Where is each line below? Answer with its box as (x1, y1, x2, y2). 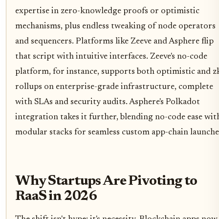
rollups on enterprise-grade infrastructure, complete (15, 82, 213, 91)
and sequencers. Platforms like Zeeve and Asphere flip (15, 37, 214, 46)
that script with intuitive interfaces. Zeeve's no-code (15, 52, 207, 61)
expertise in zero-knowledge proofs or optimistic (15, 6, 199, 16)
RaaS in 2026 (15, 190, 97, 204)
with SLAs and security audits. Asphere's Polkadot (15, 97, 200, 107)
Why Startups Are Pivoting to (15, 175, 197, 189)
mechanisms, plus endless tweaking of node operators (15, 22, 216, 31)
